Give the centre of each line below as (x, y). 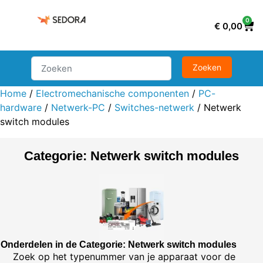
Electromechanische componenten (112, 93)
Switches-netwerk (154, 107)
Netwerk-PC (78, 107)
